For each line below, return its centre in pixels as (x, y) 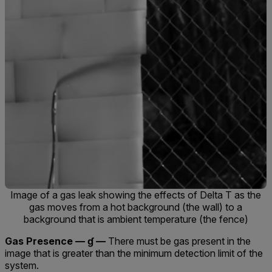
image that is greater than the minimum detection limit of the (134, 253)
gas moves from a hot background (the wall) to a (136, 207)
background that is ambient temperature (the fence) (136, 219)
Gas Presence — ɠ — (55, 241)
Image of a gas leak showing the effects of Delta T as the (136, 195)
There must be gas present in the (178, 241)
